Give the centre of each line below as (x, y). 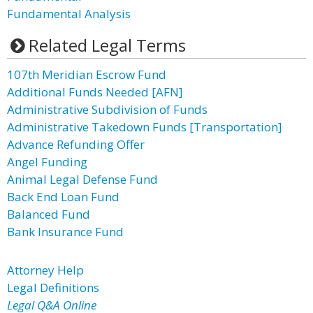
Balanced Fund (49, 214)
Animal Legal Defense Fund (82, 179)
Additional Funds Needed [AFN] (95, 92)
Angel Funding (47, 162)
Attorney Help (45, 270)
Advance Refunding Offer (76, 144)
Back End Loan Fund (63, 197)
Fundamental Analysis (69, 14)
